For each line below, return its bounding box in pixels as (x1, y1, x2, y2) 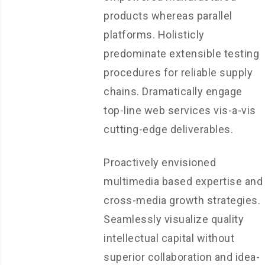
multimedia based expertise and (104, 175, 263, 188)
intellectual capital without (104, 232, 234, 244)
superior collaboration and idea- (104, 251, 260, 263)
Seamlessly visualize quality (104, 213, 244, 225)
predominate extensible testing (104, 47, 259, 60)
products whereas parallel (104, 9, 232, 22)
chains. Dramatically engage (104, 85, 243, 98)
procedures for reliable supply (104, 66, 253, 79)
